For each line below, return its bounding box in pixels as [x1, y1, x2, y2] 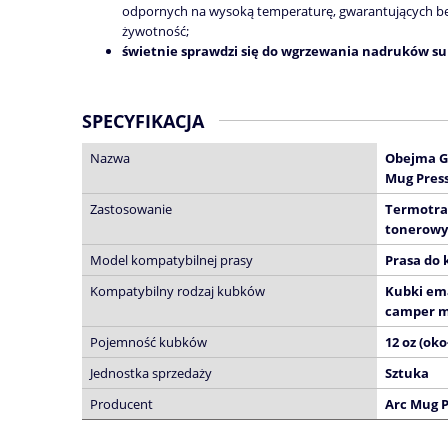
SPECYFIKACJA [82, 109, 204, 133]
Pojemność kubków [90, 333, 207, 351]
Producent [90, 395, 153, 413]
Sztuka [385, 364, 429, 382]
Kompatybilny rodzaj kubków [90, 282, 265, 300]
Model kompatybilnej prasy [90, 251, 253, 269]
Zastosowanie [90, 200, 172, 218]
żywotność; [122, 22, 189, 40]
